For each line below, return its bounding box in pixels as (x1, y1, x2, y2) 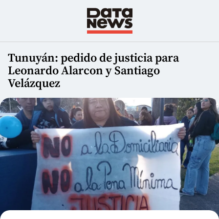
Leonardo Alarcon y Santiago (8, 64, 160, 79)
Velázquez (8, 76, 60, 91)
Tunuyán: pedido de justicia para (8, 51, 179, 66)
